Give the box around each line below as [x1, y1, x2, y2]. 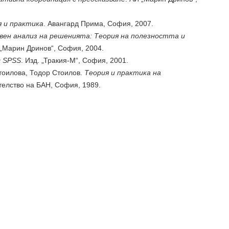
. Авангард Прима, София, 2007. [43, 19, 153, 28]
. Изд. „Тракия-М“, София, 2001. [21, 56, 128, 64]
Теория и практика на [84, 68, 161, 77]
